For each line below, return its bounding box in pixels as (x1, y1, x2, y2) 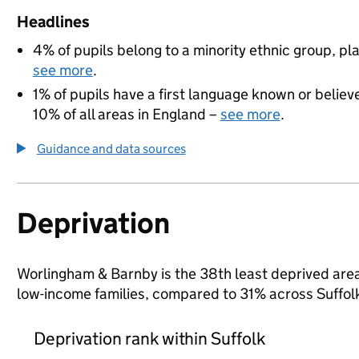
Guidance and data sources (36, 141, 186, 156)
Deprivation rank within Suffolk (33, 327, 267, 349)
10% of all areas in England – (32, 105, 220, 123)
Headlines (16, 12, 90, 31)
